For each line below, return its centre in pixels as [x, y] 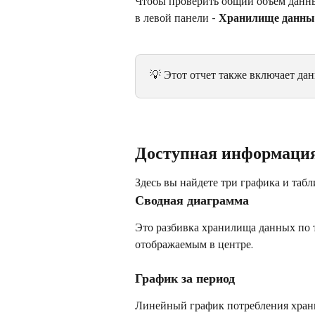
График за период [185, 277]
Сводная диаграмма [192, 199]
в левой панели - [177, 18]
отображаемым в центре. [194, 244]
